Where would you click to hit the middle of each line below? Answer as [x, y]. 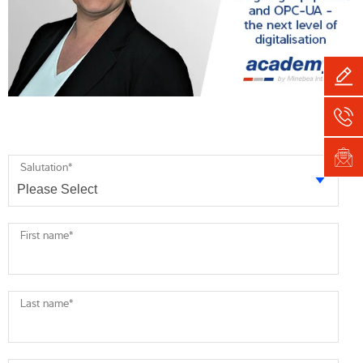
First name [45, 235]
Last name [45, 303]
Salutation [44, 167]
